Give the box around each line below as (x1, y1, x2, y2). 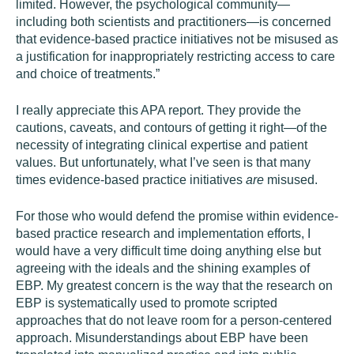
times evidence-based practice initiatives (16, 173, 246, 186)
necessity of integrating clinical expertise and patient (16, 138, 307, 152)
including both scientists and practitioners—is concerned (16, 15, 331, 28)
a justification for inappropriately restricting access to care (16, 50, 335, 63)
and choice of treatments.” (16, 67, 160, 81)
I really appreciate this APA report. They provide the (16, 104, 301, 117)
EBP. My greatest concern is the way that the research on (16, 279, 333, 292)
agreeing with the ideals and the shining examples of (16, 262, 310, 275)
